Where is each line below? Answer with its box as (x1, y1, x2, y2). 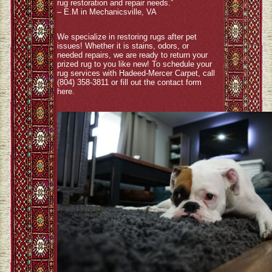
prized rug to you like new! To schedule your (57, 59, 212, 69)
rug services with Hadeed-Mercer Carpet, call (57, 69, 215, 78)
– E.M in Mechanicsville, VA (57, 7, 157, 16)
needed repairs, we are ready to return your (57, 50, 208, 59)
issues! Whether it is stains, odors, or (57, 41, 189, 50)
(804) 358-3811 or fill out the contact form (57, 78, 202, 87)
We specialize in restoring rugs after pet (57, 32, 197, 41)
